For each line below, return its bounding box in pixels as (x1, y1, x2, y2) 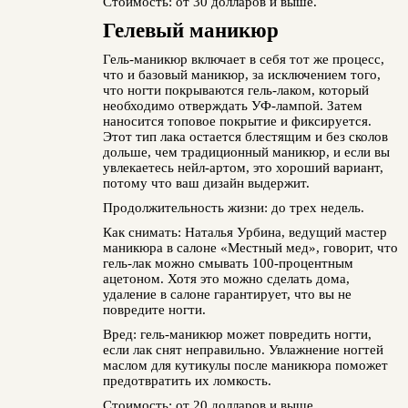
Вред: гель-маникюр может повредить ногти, (102, 327, 372, 342)
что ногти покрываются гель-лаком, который (102, 83, 369, 97)
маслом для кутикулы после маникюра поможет (102, 358, 388, 372)
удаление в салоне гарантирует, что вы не (102, 287, 352, 301)
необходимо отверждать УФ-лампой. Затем (102, 98, 362, 113)
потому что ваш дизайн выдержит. (102, 176, 310, 190)
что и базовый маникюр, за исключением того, (102, 67, 381, 82)
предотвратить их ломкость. (102, 373, 271, 388)
